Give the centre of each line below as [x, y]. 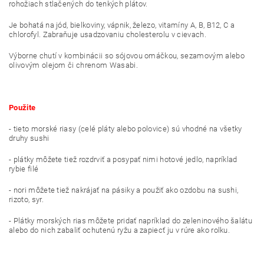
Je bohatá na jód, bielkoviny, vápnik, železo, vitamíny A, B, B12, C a [122, 25]
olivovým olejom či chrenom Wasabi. [73, 65]
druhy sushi [29, 138]
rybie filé [24, 169]
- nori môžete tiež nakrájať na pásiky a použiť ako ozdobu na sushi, [124, 190]
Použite [22, 107]
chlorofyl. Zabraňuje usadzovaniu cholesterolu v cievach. [108, 34]
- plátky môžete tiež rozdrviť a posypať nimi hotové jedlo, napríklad [123, 159]
